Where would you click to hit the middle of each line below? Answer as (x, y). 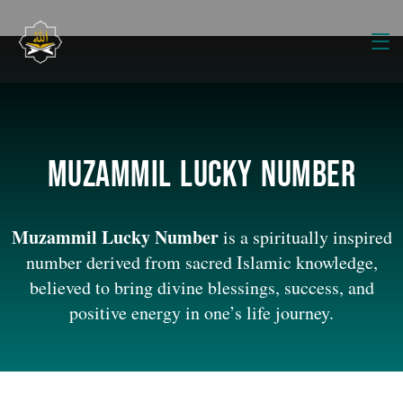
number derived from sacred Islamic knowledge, (201, 262)
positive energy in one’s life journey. (201, 313)
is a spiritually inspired (305, 237)
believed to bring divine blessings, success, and (201, 287)
